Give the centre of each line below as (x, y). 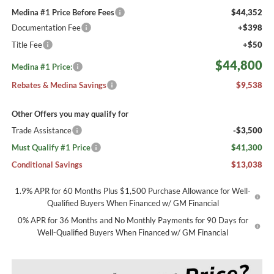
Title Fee (27, 44)
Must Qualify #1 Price (51, 147)
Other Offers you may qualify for (70, 113)
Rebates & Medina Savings (59, 85)
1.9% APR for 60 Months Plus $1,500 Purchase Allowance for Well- (133, 191)
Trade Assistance (41, 130)
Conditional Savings (47, 164)
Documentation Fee (46, 27)
